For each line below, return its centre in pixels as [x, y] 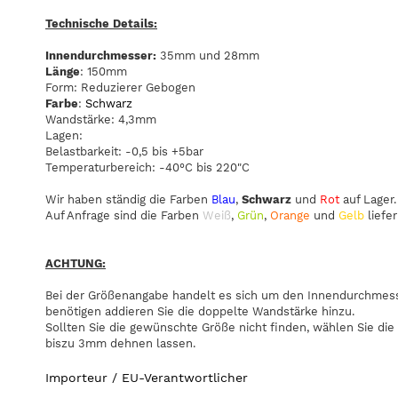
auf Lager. [370, 200]
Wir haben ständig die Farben [128, 200]
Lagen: [64, 136]
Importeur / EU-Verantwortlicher [147, 377]
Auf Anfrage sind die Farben [124, 216]
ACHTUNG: [76, 264]
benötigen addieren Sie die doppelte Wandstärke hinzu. [200, 312]
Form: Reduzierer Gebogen [120, 88]
